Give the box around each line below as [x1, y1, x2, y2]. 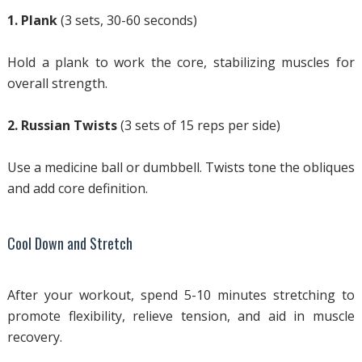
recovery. [6, 328, 62, 346]
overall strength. [6, 74, 107, 92]
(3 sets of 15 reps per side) [116, 116, 280, 134]
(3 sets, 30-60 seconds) [60, 11, 197, 29]
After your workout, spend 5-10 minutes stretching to [6, 286, 356, 304]
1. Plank [6, 11, 61, 29]
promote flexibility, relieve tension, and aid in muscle [6, 307, 356, 325]
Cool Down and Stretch [6, 233, 133, 254]
